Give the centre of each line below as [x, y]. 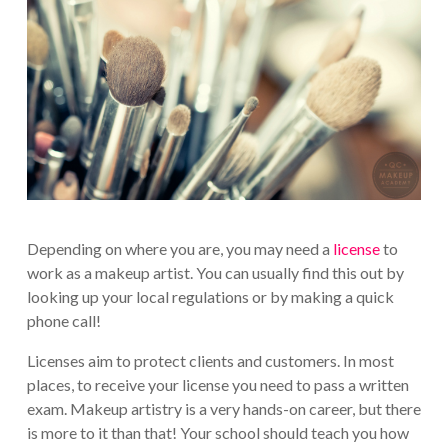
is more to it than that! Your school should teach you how [217, 433]
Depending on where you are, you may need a [179, 249]
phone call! [63, 321]
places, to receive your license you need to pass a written [217, 385]
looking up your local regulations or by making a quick [210, 297]
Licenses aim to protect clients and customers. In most [210, 361]
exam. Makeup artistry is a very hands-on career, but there [223, 409]
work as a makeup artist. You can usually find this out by [215, 273]
